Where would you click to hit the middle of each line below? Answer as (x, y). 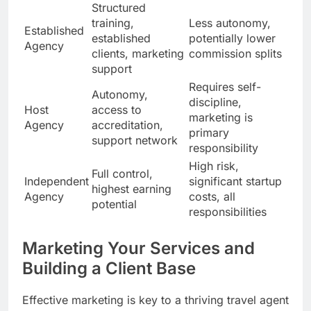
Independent (57, 182)
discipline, (215, 102)
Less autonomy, (230, 23)
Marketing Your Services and (138, 249)
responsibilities (228, 212)
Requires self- (225, 87)
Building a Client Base (109, 269)
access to (117, 110)
